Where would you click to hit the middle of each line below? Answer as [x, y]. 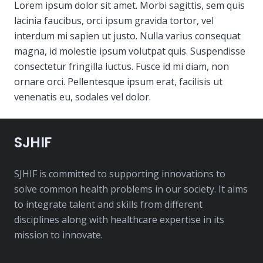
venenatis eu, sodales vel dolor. [82, 97]
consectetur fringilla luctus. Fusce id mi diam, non [122, 66]
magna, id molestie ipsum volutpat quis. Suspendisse [130, 51]
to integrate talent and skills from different [108, 204]
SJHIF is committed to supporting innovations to [120, 174]
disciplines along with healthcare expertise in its [119, 220]
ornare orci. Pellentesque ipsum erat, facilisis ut [118, 82]
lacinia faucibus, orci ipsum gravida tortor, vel [114, 21]
